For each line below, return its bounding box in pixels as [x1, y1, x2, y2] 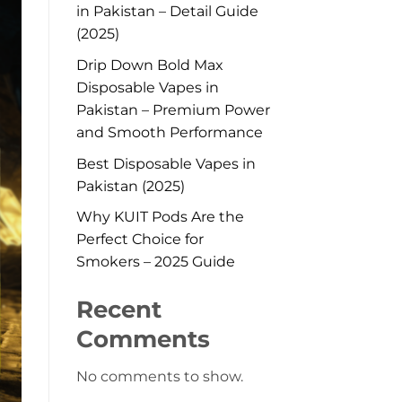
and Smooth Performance [75, 123, 263, 141]
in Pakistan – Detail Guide [75, 3, 258, 21]
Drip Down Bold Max [75, 56, 223, 74]
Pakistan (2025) [75, 177, 185, 195]
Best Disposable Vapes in [75, 154, 256, 172]
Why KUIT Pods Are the [75, 208, 244, 226]
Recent [75, 295, 162, 324]
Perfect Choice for [75, 231, 204, 249]
